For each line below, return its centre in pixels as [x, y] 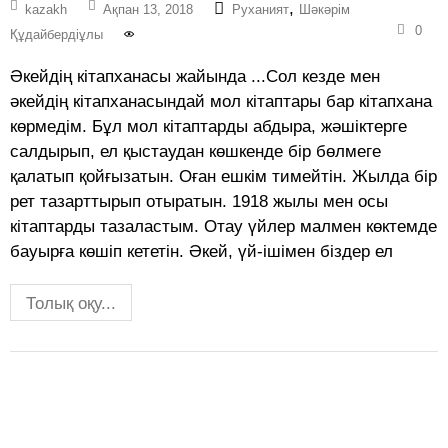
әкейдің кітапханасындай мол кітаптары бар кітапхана [221, 102]
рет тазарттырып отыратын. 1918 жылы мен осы [199, 202]
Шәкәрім [324, 10]
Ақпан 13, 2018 [148, 10]
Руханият [260, 10]
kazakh [46, 10]
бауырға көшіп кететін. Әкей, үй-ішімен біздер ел [201, 252]
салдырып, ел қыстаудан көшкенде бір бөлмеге [195, 152]
